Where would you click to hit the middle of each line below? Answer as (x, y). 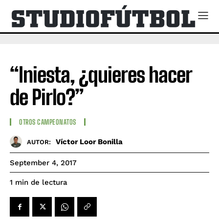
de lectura (49, 183)
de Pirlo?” (47, 97)
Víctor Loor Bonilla (89, 142)
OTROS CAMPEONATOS (48, 122)
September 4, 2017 (43, 163)
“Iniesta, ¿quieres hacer (101, 75)
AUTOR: (39, 142)
